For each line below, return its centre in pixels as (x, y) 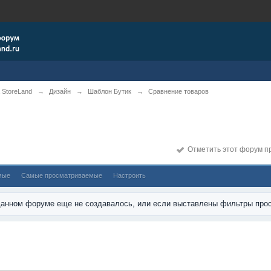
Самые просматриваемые (62, 175)
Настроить (130, 175)
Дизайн (60, 91)
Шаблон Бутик (110, 91)
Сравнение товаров (179, 91)
